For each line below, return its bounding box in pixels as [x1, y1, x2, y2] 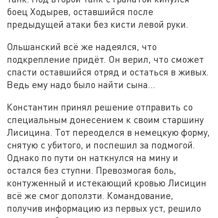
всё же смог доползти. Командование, [7, 189, 174, 201]
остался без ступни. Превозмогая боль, [7, 164, 177, 176]
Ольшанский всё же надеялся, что [7, 41, 157, 53]
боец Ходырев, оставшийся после [7, 6, 154, 18]
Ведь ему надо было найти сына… [7, 79, 156, 91]
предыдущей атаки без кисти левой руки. [7, 18, 191, 30]
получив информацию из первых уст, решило [7, 202, 201, 214]
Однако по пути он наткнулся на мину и [7, 151, 179, 163]
